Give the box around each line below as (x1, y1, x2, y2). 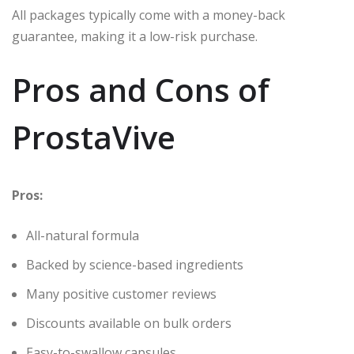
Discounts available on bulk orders (26, 314, 232, 332)
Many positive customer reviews (26, 284, 217, 303)
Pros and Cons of (12, 67, 269, 111)
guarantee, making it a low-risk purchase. (12, 27, 258, 45)
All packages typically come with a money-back (12, 6, 285, 24)
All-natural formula (26, 226, 139, 244)
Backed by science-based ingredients (26, 255, 243, 273)
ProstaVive (12, 115, 175, 159)
